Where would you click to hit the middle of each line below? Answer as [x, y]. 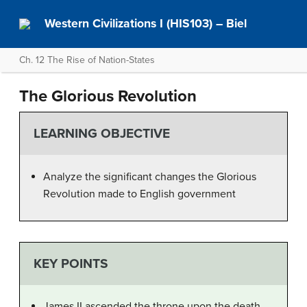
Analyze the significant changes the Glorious [150, 176]
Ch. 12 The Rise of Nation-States [87, 60]
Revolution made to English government [139, 194]
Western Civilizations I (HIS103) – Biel [146, 24]
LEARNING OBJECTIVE [101, 134]
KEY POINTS [71, 263]
